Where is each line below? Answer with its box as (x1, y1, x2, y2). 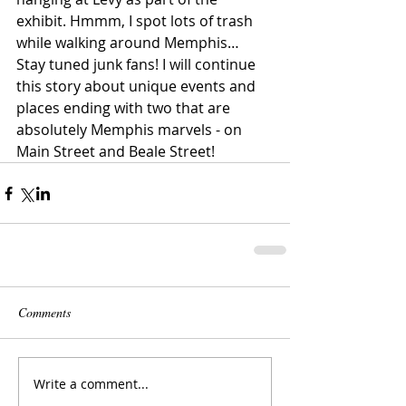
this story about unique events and (16, 76, 259, 97)
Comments (18, 304, 71, 322)
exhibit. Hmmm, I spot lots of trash (16, 11, 256, 32)
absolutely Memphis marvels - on (16, 120, 246, 140)
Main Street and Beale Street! (16, 141, 215, 162)
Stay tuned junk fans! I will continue (16, 54, 259, 75)
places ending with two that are (16, 98, 234, 119)
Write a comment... (34, 374, 149, 392)
